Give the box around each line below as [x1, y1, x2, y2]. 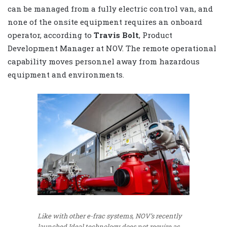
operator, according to [8, 29, 94, 40]
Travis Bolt [94, 29, 139, 40]
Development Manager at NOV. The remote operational [8, 43, 216, 53]
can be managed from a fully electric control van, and [8, 3, 213, 14]
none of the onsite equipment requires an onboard [8, 16, 202, 27]
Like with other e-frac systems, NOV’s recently [37, 211, 182, 220]
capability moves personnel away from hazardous [8, 56, 200, 66]
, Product [139, 29, 172, 40]
